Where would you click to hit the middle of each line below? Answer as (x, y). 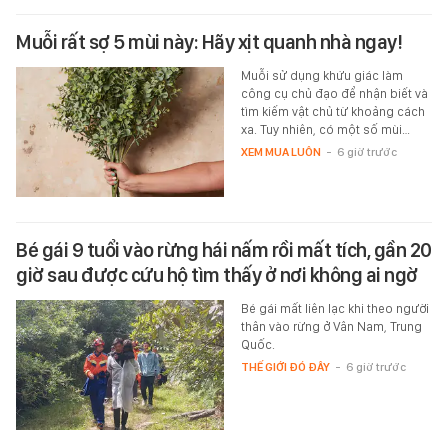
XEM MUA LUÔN (280, 152)
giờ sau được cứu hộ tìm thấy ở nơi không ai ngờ (217, 275)
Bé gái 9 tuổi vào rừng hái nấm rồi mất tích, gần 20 (224, 250)
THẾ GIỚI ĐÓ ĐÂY (285, 367)
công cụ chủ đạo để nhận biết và (334, 94)
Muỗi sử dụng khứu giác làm (321, 76)
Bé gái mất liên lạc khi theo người (334, 309)
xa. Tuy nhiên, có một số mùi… (325, 130)
